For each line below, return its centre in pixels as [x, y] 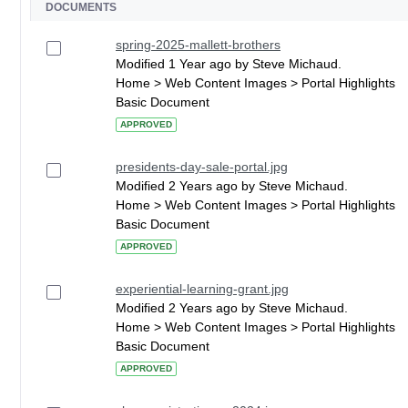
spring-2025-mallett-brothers [198, 45]
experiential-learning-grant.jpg [202, 289]
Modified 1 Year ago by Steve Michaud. [229, 64]
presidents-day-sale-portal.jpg [202, 167]
